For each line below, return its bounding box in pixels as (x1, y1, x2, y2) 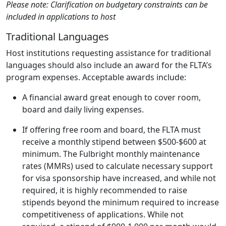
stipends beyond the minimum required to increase (22, 196, 219, 208)
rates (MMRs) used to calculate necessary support (22, 160, 213, 172)
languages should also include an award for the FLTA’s (6, 59, 212, 71)
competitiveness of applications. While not (22, 208, 184, 220)
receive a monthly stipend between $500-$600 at (22, 136, 206, 147)
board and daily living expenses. (22, 103, 144, 115)
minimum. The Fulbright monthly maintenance (22, 148, 200, 159)
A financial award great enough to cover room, (22, 91, 201, 103)
